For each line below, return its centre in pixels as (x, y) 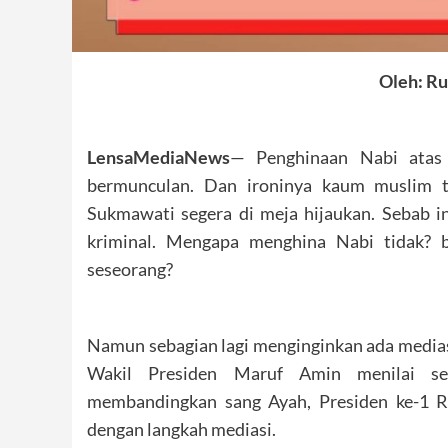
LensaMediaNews (158, 156)
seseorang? (130, 268)
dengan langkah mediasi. (181, 428)
